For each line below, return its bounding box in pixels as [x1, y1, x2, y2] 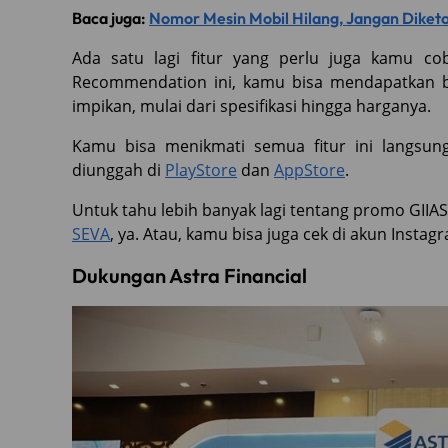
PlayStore [165, 159, 237, 182]
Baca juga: [72, 8, 149, 29]
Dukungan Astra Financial [72, 263, 307, 289]
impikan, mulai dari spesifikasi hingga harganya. [72, 95, 435, 118]
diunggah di [72, 159, 165, 182]
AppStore [274, 159, 345, 182]
